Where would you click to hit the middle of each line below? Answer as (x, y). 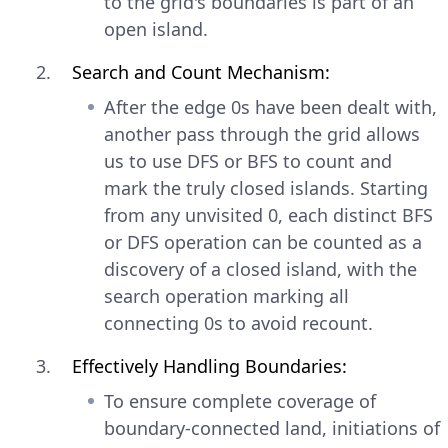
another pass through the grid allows (262, 133)
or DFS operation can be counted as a (263, 241)
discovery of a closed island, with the (260, 268)
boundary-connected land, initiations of (272, 427)
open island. (156, 28)
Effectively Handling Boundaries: (209, 365)
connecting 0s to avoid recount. (238, 322)
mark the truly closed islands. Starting (266, 187)
